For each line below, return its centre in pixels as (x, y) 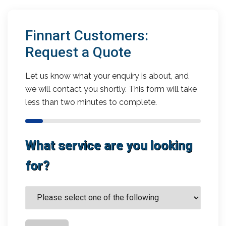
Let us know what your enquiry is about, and (107, 76)
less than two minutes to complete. (91, 102)
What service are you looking (109, 145)
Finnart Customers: (87, 35)
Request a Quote (78, 52)
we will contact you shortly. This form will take (111, 89)
